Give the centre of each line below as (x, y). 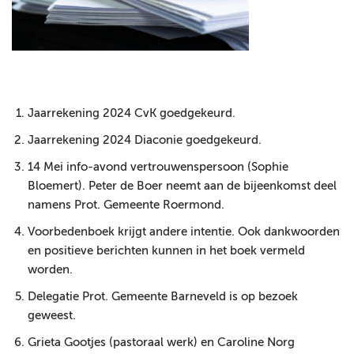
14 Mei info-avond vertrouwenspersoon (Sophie (158, 168)
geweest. (52, 316)
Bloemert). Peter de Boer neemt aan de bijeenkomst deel (182, 186)
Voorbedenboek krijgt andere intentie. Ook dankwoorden (184, 232)
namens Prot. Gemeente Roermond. (126, 205)
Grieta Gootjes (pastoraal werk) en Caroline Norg (161, 343)
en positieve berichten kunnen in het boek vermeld (166, 251)
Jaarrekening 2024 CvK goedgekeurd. (132, 114)
